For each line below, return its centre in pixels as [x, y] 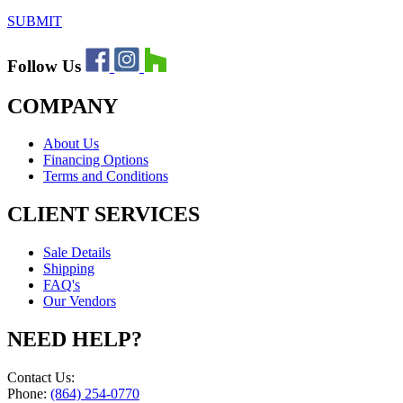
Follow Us [46, 66]
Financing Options [96, 160]
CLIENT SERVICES [103, 215]
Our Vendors [80, 301]
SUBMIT [35, 21]
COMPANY [63, 106]
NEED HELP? [75, 340]
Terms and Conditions [106, 176]
